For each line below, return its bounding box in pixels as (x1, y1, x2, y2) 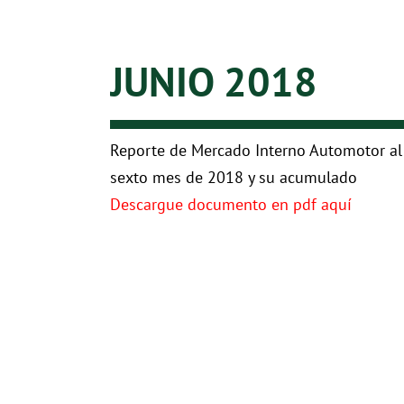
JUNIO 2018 (110, 55, 317, 108)
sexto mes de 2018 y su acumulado (110, 167, 357, 188)
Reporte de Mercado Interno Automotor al (110, 140, 402, 161)
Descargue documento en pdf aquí (110, 194, 352, 216)
